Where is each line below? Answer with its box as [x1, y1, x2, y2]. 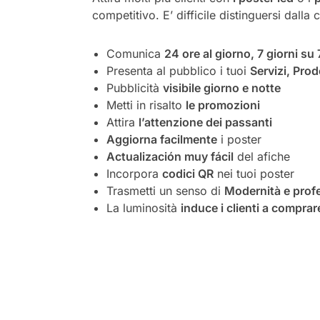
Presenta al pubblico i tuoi [106, 63, 250, 78]
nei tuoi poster [213, 166, 294, 181]
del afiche [233, 149, 290, 164]
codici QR [161, 166, 214, 181]
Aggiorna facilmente [106, 131, 217, 146]
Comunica [106, 46, 164, 61]
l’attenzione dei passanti [138, 114, 272, 129]
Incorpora [106, 166, 162, 181]
